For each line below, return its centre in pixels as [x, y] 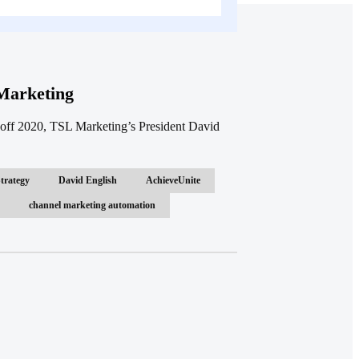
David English [88, 180]
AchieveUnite [173, 180]
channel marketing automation [92, 205]
